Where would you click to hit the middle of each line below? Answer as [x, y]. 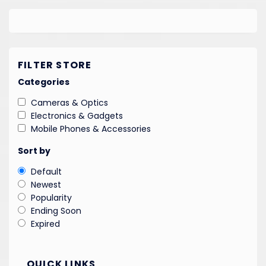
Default [46, 171]
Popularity [51, 197]
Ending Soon [56, 210]
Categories [44, 82]
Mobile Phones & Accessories [91, 129]
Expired [45, 224]
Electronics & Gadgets [77, 115]
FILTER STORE [55, 65]
